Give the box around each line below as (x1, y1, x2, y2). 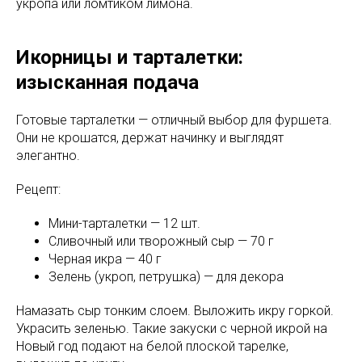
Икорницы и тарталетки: (16, 45, 243, 69)
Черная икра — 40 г (48, 250, 162, 267)
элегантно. (16, 147, 80, 163)
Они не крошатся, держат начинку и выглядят (16, 129, 284, 145)
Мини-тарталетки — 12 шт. (48, 215, 200, 231)
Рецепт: (16, 181, 61, 197)
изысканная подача (16, 70, 199, 94)
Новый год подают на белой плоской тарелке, (16, 338, 288, 354)
